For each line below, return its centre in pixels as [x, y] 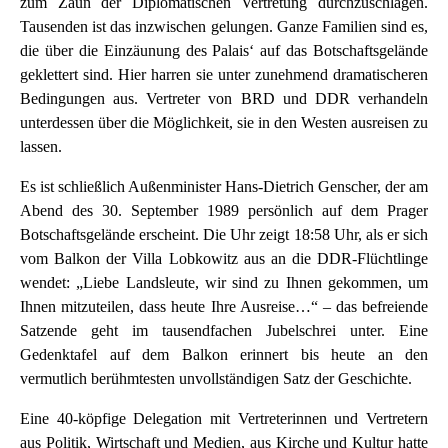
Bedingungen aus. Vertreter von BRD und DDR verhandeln [224, 99]
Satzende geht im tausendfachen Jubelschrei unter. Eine [224, 331]
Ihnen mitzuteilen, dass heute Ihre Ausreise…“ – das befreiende [224, 307]
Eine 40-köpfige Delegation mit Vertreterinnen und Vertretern [224, 419]
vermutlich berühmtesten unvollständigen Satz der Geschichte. [216, 379]
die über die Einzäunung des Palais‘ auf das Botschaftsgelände [224, 51]
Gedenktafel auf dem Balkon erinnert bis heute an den [224, 355]
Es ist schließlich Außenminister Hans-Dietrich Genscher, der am [224, 187]
